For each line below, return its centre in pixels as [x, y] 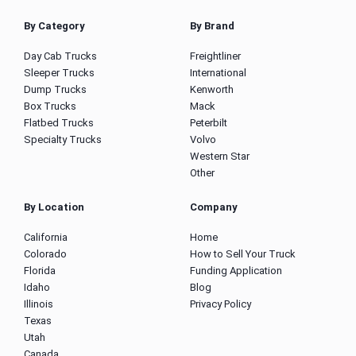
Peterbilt [209, 123]
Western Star [220, 157]
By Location [54, 207]
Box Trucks [50, 106]
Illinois [39, 304]
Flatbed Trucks [59, 123]
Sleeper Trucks [59, 73]
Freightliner [215, 56]
